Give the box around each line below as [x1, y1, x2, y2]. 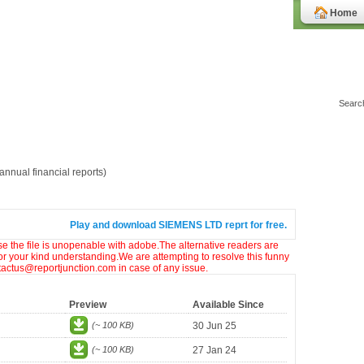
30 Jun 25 [193, 320, 236, 331]
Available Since [193, 299, 264, 310]
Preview [69, 299, 106, 310]
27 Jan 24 [193, 344, 236, 356]
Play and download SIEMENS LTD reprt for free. [70, 219, 287, 231]
